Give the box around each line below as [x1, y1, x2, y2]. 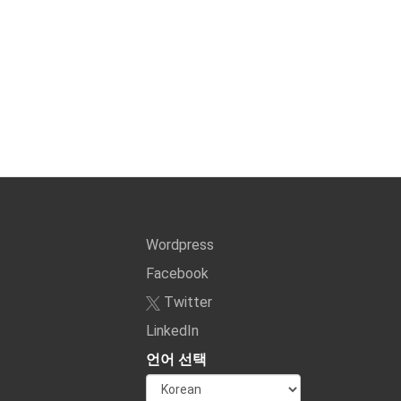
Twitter [159, 294, 212, 311]
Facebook [145, 265, 209, 282]
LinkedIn [145, 322, 199, 339]
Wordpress [145, 236, 214, 253]
